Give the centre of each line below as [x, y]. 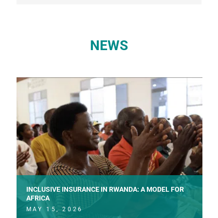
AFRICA [38, 198]
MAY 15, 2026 [54, 209]
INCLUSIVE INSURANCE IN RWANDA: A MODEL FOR [105, 190]
